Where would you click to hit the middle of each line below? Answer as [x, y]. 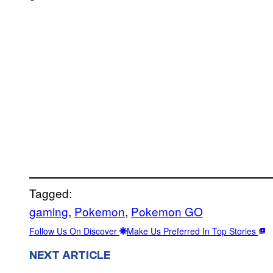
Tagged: [51, 193]
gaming [49, 211]
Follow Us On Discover [74, 231]
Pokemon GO [167, 211]
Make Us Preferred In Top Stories [193, 231]
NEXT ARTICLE [70, 255]
